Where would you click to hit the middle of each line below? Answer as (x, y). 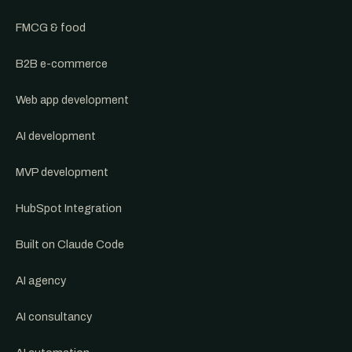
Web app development (72, 100)
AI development (56, 136)
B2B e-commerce (62, 64)
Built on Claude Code (70, 244)
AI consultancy (54, 317)
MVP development (62, 172)
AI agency (41, 280)
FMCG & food (51, 27)
